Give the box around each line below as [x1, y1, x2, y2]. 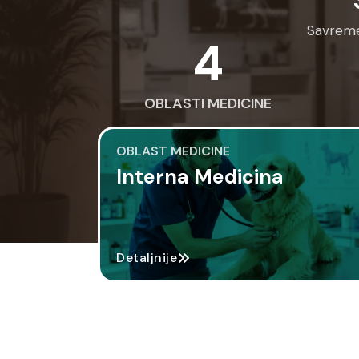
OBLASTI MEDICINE [144, 93, 272, 113]
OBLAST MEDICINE [116, 142, 230, 159]
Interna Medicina [116, 163, 284, 190]
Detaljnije [116, 248, 177, 266]
